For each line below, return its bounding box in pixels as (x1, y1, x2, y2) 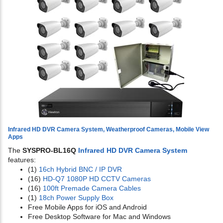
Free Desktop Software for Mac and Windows (28, 213, 171, 221)
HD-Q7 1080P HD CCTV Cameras (43, 175, 151, 183)
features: (8, 156, 36, 164)
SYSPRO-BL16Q (22, 146, 78, 155)
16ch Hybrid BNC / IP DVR (39, 165, 122, 174)
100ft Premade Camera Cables (43, 184, 141, 193)
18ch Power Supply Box (39, 194, 113, 202)
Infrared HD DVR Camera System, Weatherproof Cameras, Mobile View (8, 126, 209, 133)
